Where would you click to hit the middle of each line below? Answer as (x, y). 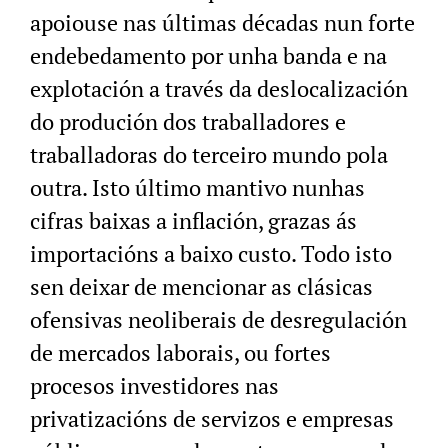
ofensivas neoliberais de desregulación (218, 320)
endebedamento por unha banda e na (208, 56)
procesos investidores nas (154, 386)
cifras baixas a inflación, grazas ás (193, 221)
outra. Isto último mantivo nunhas (197, 188)
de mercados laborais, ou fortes (180, 353)
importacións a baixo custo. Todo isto (211, 254)
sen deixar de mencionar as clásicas (201, 287)
